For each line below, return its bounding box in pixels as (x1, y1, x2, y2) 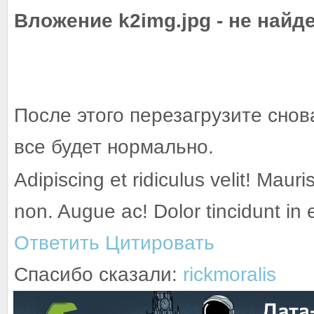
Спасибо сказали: (14, 263, 183, 285)
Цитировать (105, 231, 214, 254)
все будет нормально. (14, 135, 214, 158)
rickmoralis (183, 263, 276, 285)
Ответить (14, 231, 100, 254)
